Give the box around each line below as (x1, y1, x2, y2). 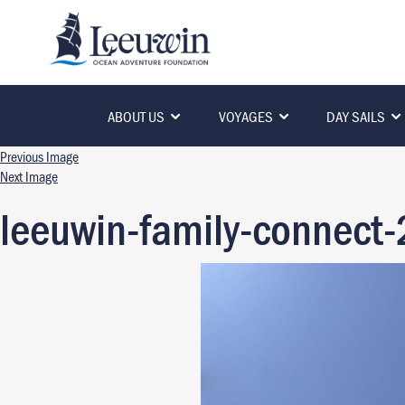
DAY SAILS (326, 107, 385, 127)
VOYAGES (218, 107, 273, 127)
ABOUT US (108, 107, 165, 127)
